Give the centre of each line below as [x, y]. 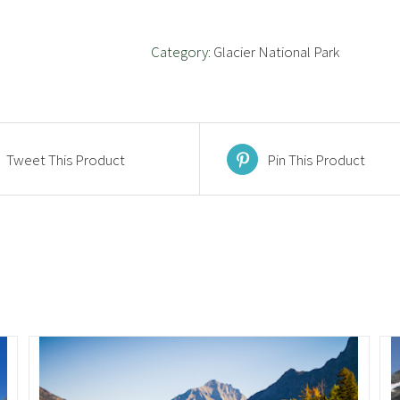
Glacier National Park [276, 52]
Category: [182, 52]
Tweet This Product [65, 159]
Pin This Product [316, 159]
